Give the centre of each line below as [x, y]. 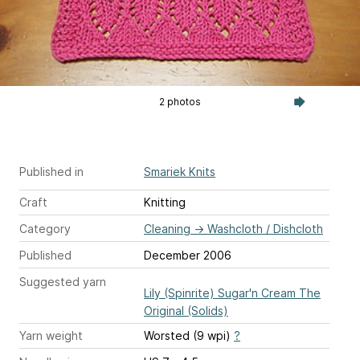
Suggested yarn [63, 282]
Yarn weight [51, 335]
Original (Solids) [186, 311]
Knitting [165, 202]
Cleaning [167, 229]
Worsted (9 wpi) [189, 335]
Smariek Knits [180, 172]
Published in [51, 172]
